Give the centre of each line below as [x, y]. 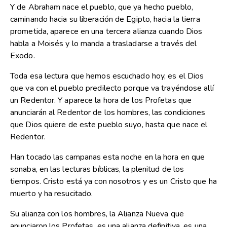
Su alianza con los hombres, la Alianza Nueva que [97, 214]
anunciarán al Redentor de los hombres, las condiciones [108, 113]
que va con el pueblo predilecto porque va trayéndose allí [112, 88]
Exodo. [23, 56]
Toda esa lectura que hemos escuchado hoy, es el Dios [107, 76]
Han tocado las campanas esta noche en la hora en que [108, 157]
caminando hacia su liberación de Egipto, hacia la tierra [105, 20]
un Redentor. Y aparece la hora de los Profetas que [101, 101]
